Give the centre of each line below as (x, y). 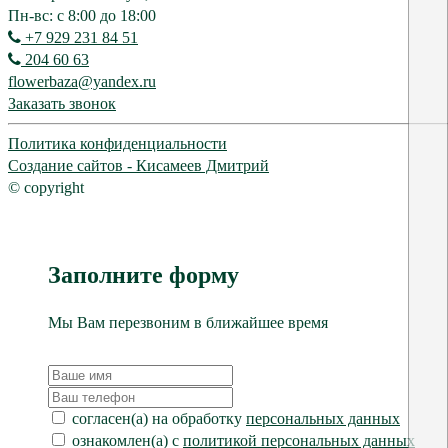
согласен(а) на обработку (159, 419)
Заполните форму (143, 275)
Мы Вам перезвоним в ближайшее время (188, 323)
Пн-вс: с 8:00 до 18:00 (82, 15)
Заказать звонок (62, 103)
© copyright (46, 187)
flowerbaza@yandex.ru (82, 81)
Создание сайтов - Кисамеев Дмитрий (138, 165)
